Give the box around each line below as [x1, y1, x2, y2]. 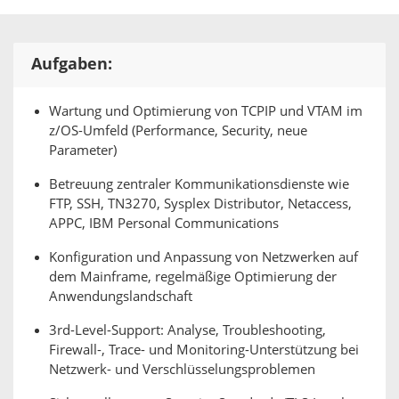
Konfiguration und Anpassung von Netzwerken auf [49, 249, 358, 265]
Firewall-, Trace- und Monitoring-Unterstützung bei [49, 342, 359, 358]
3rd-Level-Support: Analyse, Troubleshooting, [49, 322, 326, 338]
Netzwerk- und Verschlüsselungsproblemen [49, 362, 315, 378]
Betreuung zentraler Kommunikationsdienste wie [49, 176, 349, 192]
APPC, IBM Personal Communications [49, 216, 279, 232]
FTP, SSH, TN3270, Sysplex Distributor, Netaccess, [49, 196, 352, 212]
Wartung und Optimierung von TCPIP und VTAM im [49, 103, 362, 119]
